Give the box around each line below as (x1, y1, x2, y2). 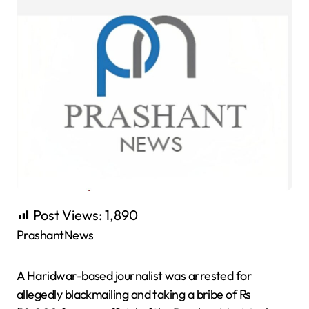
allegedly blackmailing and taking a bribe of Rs (17, 286, 251, 302)
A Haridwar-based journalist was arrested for (17, 267, 252, 283)
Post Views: (33, 206, 102, 223)
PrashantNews (23, 226, 94, 243)
